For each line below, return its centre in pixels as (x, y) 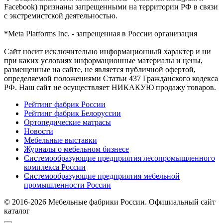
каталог (17, 211)
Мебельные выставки (60, 140)
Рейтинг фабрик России (65, 105)
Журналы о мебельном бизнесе (76, 149)
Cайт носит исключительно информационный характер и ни (108, 52)
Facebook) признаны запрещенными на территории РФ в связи (111, 7)
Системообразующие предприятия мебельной (102, 176)
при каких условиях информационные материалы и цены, (103, 61)
